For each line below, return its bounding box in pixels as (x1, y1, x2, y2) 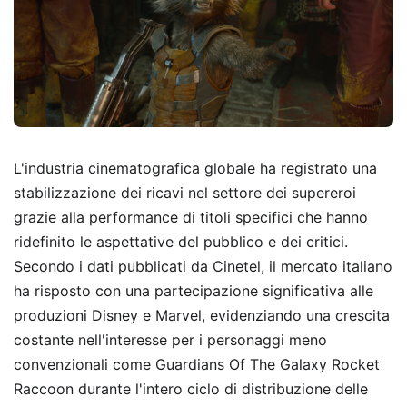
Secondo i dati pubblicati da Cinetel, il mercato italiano (14, 256, 392, 275)
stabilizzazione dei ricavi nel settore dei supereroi (14, 183, 356, 202)
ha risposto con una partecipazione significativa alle (14, 281, 373, 300)
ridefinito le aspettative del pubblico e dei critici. (14, 232, 348, 251)
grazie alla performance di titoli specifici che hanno (14, 207, 368, 226)
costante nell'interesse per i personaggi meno (14, 330, 327, 349)
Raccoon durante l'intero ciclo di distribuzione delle (14, 379, 368, 398)
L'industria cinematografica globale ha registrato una (14, 158, 377, 177)
